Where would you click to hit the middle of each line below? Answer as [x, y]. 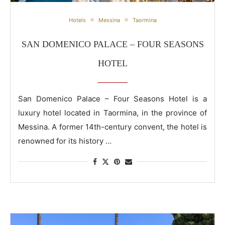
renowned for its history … [65, 141]
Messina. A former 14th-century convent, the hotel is [113, 127]
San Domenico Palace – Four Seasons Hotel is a [113, 98]
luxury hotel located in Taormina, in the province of [113, 113]
